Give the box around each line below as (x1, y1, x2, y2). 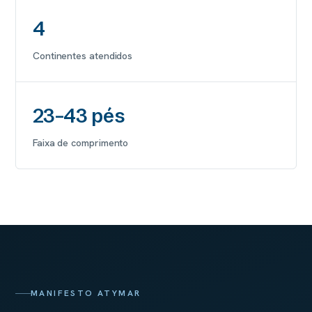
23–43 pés (33, 104, 125, 127)
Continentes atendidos (33, 49, 133, 62)
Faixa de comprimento (33, 136, 129, 149)
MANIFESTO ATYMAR (31, 288, 141, 299)
